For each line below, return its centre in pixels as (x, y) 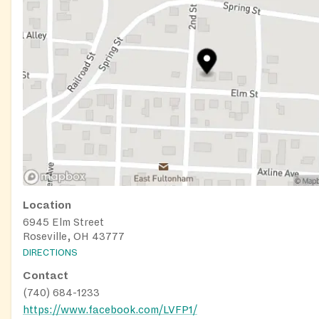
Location (47, 205)
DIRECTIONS (50, 252)
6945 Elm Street (63, 223)
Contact (46, 275)
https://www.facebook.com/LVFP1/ (110, 309)
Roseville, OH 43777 (74, 237)
